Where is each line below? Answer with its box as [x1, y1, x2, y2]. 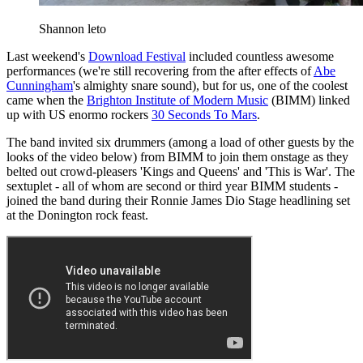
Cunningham [6, 78, 73, 92]
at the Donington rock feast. [6, 207, 148, 222]
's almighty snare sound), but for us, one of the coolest [73, 78, 348, 92]
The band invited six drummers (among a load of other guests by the [6, 135, 354, 149]
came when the [6, 92, 87, 107]
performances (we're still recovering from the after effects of [6, 63, 314, 78]
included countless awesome [186, 49, 334, 63]
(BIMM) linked [268, 92, 350, 107]
